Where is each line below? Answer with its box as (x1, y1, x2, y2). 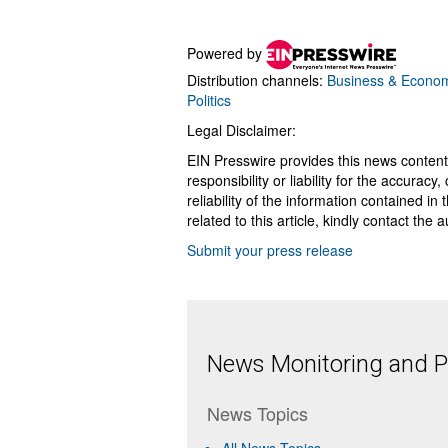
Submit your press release (187, 240, 353, 260)
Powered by (187, 42, 266, 63)
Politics (187, 90, 231, 110)
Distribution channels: (187, 70, 327, 90)
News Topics (207, 400, 308, 426)
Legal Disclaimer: (187, 120, 296, 140)
